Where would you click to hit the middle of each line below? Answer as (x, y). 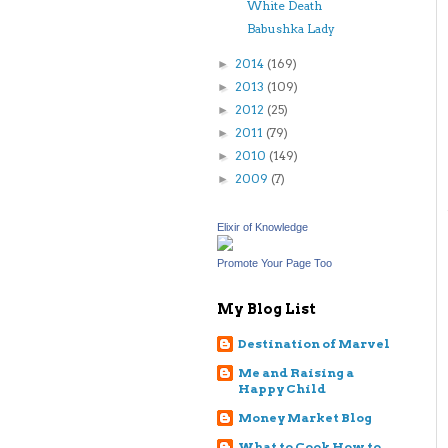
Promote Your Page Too (274, 263)
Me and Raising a (296, 372)
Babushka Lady (290, 28)
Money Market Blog (305, 417)
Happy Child (282, 388)
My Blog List (266, 309)
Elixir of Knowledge (262, 227)
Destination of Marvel (314, 343)
